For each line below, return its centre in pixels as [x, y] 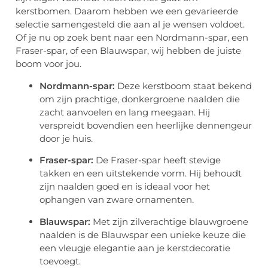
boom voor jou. [48, 64]
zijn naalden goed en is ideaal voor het [125, 187]
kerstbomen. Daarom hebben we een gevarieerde [127, 11]
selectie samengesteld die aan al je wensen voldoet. [130, 25]
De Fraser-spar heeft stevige [157, 160]
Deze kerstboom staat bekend [183, 86]
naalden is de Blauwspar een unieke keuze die [143, 234]
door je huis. [66, 138]
